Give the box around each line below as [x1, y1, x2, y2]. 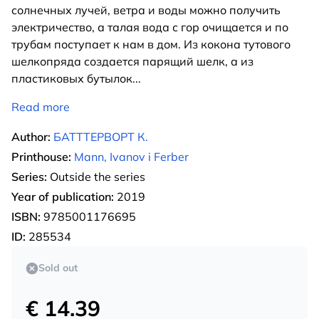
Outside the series [47, 169, 145, 184]
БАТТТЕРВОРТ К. [53, 130, 148, 145]
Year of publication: [11, 189, 114, 204]
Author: [11, 130, 51, 145]
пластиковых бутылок [11, 71, 132, 86]
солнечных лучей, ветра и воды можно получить [11, 3, 281, 18]
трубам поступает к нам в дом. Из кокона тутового [11, 37, 291, 52]
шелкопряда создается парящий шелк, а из [11, 54, 253, 69]
